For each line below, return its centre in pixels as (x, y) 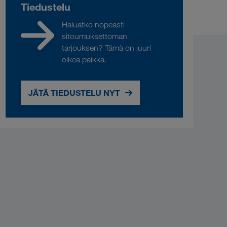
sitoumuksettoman (95, 36)
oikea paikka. (84, 60)
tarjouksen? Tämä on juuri (107, 48)
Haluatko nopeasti (93, 25)
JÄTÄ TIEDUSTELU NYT (74, 93)
